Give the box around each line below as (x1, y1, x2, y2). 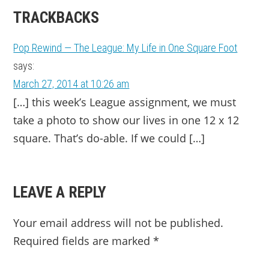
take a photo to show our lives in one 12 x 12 (13, 113, 240, 127)
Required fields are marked (13, 234, 154, 248)
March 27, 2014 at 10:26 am (13, 77, 130, 90)
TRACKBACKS (13, 8, 100, 26)
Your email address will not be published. (13, 216, 224, 230)
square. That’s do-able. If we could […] (13, 131, 205, 145)
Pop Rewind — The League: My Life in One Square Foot (13, 41, 238, 54)
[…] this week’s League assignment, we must (13, 95, 237, 109)
